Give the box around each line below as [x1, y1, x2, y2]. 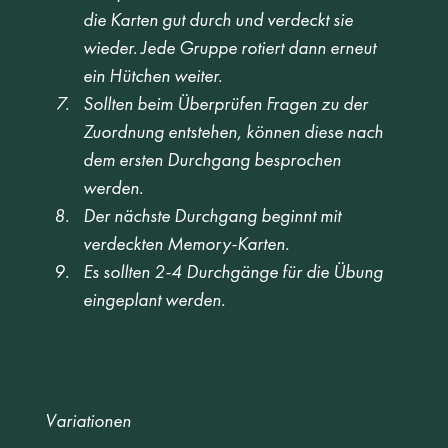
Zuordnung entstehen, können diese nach [82, 120, 387, 144]
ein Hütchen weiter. [82, 64, 226, 88]
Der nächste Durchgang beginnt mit [82, 204, 345, 228]
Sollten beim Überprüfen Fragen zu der [82, 92, 372, 116]
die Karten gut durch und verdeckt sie [82, 8, 357, 32]
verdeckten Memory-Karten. [82, 232, 297, 256]
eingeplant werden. [82, 288, 229, 312]
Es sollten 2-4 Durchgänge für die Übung [82, 260, 387, 284]
